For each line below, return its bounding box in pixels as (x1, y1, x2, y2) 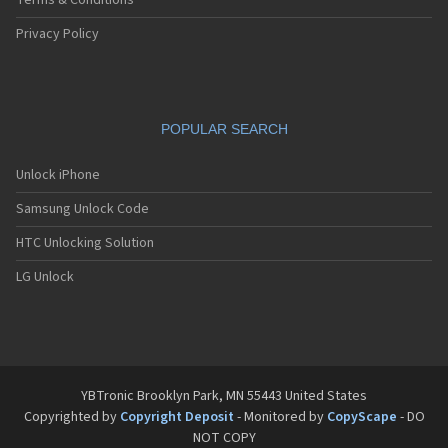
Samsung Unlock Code (16, 199, 149, 220)
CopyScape (326, 407, 397, 428)
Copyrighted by (23, 407, 120, 428)
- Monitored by (233, 407, 327, 428)
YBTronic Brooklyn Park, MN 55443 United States (81, 386, 367, 407)
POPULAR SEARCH (160, 121, 288, 138)
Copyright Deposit (119, 407, 234, 428)
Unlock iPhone (16, 165, 100, 186)
